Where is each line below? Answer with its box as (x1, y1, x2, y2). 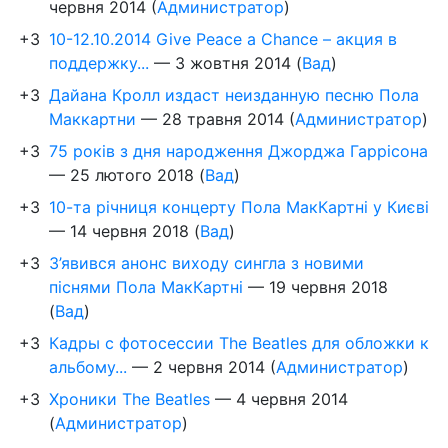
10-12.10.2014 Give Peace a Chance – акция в (49, 28, 397, 49)
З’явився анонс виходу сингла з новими (49, 252, 364, 273)
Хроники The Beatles (49, 388, 210, 409)
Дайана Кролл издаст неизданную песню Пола (49, 84, 419, 105)
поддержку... (49, 52, 149, 73)
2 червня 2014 (153, 356, 265, 377)
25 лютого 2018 (70, 164, 194, 185)
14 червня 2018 (70, 220, 189, 241)
